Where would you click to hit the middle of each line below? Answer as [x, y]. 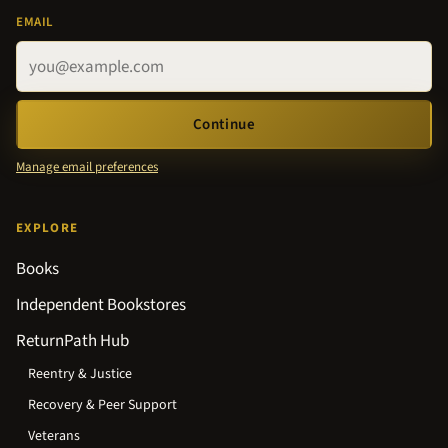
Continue [224, 125]
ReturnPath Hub [72, 341]
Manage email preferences [87, 167]
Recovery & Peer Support [102, 405]
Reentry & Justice [80, 374]
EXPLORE [47, 228]
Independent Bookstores [101, 305]
